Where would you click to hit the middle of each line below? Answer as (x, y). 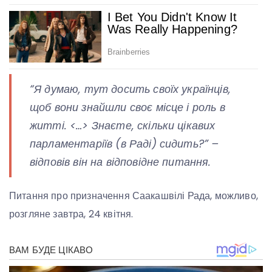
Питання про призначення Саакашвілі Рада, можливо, (134, 196)
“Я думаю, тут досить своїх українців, (130, 89)
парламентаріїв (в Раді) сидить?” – (124, 144)
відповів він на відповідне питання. (121, 162)
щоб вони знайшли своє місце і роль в (127, 107)
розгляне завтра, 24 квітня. (71, 214)
